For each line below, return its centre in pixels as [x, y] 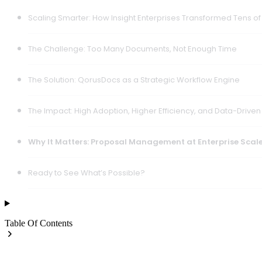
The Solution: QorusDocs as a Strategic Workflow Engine [134, 80]
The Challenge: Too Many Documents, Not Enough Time [132, 49]
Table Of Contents [39, 223]
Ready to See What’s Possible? [87, 173]
